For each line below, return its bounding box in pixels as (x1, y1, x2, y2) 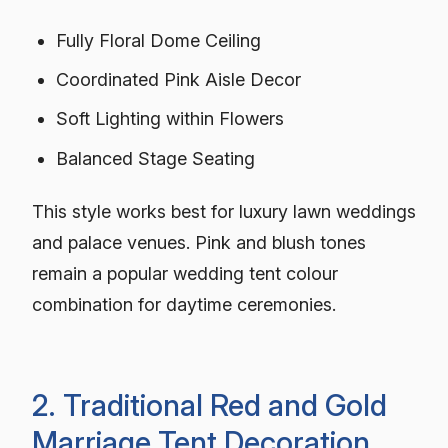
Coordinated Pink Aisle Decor (56, 69, 302, 91)
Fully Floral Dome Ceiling (56, 30, 262, 52)
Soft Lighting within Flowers (56, 108, 285, 130)
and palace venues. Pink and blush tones (32, 232, 366, 254)
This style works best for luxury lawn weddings (32, 201, 416, 223)
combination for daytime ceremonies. (32, 294, 336, 316)
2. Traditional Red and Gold (32, 386, 387, 423)
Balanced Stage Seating (56, 147, 256, 169)
